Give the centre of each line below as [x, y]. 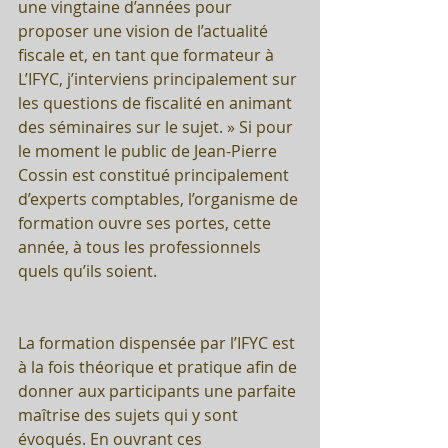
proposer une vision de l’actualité [145, 30]
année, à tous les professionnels [141, 246]
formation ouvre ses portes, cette [146, 222]
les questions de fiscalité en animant [157, 102]
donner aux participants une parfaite [159, 390]
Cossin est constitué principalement [155, 174]
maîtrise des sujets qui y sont [130, 414]
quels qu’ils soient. [87, 270]
